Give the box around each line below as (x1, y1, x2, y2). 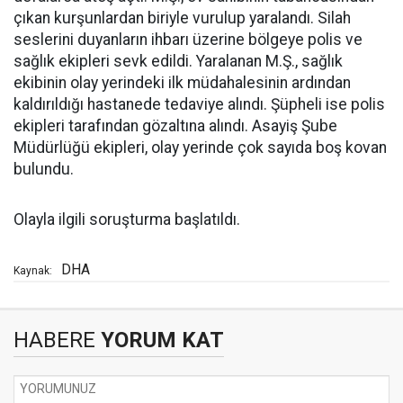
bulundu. (13, 160, 74, 178)
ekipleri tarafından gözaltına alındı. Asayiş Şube (13, 117, 337, 135)
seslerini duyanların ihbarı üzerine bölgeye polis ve (13, 31, 363, 49)
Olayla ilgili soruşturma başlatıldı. (13, 210, 240, 228)
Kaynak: (13, 264, 52, 277)
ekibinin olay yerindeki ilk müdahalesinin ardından (13, 74, 351, 92)
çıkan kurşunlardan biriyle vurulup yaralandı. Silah (13, 9, 351, 27)
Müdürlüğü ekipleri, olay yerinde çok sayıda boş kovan (13, 139, 387, 157)
